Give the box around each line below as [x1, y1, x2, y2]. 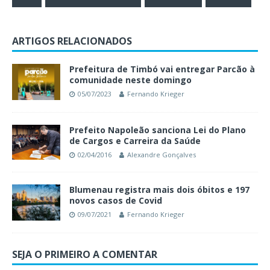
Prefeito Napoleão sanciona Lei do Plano [69, 124, 246, 136]
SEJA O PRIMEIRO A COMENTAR [12, 247, 157, 261]
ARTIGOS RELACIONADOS [12, 34, 132, 48]
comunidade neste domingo [69, 74, 192, 86]
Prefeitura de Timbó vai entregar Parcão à [69, 63, 255, 75]
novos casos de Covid [69, 194, 162, 206]
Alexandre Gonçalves [127, 149, 196, 159]
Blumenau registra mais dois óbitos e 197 [69, 183, 250, 195]
